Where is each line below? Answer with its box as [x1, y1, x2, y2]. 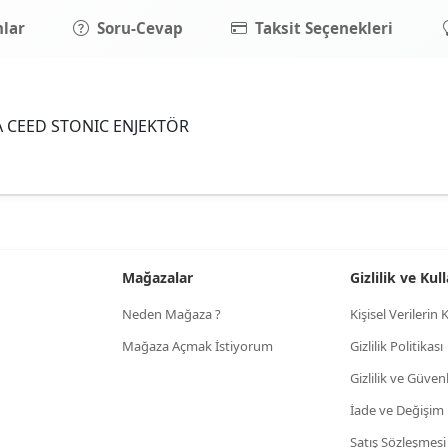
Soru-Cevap [97, 17, 183, 38]
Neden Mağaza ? [122, 305, 221, 323]
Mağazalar [122, 268, 193, 287]
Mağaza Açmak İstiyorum [122, 337, 273, 355]
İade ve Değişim [350, 401, 444, 419]
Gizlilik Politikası [350, 337, 443, 355]
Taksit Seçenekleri [255, 17, 393, 38]
